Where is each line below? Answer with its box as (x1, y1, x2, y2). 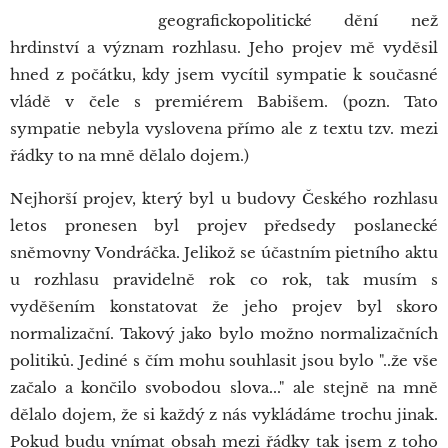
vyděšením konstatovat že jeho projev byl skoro (10, 297, 438, 316)
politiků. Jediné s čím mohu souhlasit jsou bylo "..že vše (10, 351, 438, 370)
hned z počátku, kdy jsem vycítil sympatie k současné (10, 65, 438, 84)
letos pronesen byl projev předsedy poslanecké (10, 216, 438, 235)
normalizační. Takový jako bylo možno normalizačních (10, 324, 438, 343)
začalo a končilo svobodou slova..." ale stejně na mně (10, 378, 438, 397)
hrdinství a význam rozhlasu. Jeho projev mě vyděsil (10, 38, 438, 57)
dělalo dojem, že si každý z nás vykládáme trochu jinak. (10, 405, 438, 424)
